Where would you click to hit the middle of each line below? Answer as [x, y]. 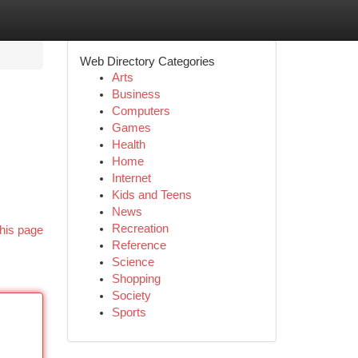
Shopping [136, 279]
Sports [129, 312]
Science [133, 262]
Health [128, 145]
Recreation [140, 229]
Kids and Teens [151, 195]
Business [136, 94]
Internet [131, 178]
